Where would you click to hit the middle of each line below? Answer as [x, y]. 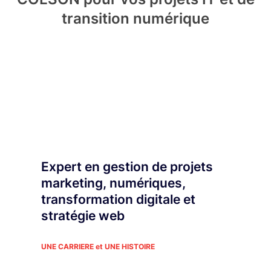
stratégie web [83, 216]
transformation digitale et [118, 200]
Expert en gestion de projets [127, 167]
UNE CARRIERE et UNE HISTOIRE [98, 247]
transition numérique [135, 19]
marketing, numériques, [113, 183]
